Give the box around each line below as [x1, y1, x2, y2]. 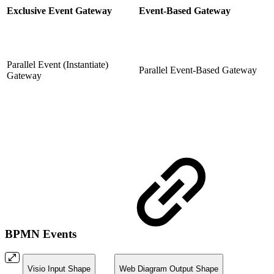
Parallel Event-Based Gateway [139, 64, 257, 75]
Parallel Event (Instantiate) [7, 59, 108, 70]
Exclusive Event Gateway [7, 5, 112, 16]
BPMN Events [5, 227, 80, 240]
